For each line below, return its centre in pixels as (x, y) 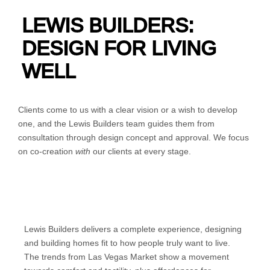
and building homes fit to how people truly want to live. (127, 243)
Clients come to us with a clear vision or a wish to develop (128, 110)
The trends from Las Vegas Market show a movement (127, 257)
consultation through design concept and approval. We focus (133, 137)
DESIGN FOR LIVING (120, 48)
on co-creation (47, 151)
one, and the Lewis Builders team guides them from (116, 124)
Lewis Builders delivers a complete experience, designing (133, 229)
